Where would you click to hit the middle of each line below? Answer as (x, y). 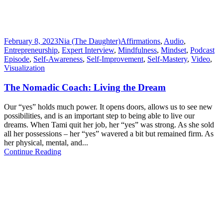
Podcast (202, 50)
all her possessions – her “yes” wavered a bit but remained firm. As (109, 133)
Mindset (173, 50)
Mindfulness (137, 50)
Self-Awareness (58, 59)
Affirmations (140, 41)
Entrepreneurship (31, 50)
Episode (17, 59)
